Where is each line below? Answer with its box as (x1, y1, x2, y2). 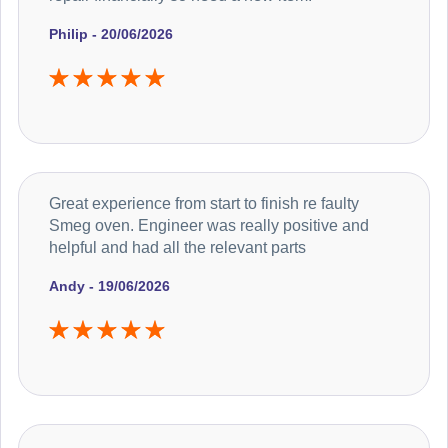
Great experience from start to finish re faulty (49, 195, 359, 213)
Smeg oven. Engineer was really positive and (49, 217, 369, 235)
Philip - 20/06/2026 (49, 26, 173, 43)
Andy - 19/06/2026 (49, 278, 170, 295)
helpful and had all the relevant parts (49, 239, 306, 257)
